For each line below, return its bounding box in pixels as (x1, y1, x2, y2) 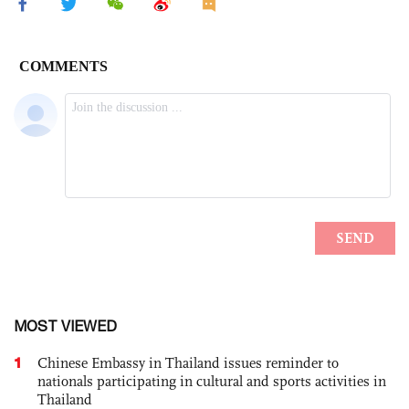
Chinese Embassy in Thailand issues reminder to (37, 354, 339, 372)
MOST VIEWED (14, 318, 117, 334)
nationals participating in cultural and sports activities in (37, 372, 386, 390)
